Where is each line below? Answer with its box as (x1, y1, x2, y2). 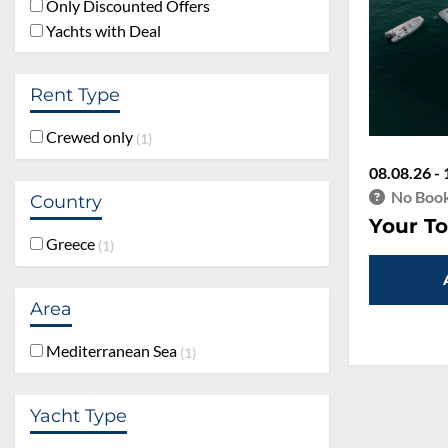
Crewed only (43, 127, 136, 146)
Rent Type (30, 84, 120, 106)
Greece (43, 233, 98, 253)
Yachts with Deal (43, 21, 161, 40)
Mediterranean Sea (43, 340, 180, 360)
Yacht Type (30, 404, 127, 427)
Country (30, 190, 102, 213)
